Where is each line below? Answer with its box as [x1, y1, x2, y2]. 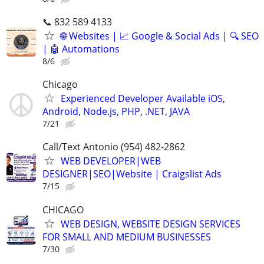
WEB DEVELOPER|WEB [61, 154, 161, 168]
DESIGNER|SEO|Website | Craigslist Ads [42, 167, 222, 181]
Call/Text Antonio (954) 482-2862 [42, 140, 185, 154]
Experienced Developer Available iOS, [61, 92, 225, 105]
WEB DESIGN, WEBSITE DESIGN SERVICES [61, 217, 240, 230]
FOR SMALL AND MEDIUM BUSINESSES [42, 230, 211, 243]
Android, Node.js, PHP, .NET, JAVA [42, 105, 190, 118]
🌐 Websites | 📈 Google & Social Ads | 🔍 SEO [61, 29, 259, 42]
